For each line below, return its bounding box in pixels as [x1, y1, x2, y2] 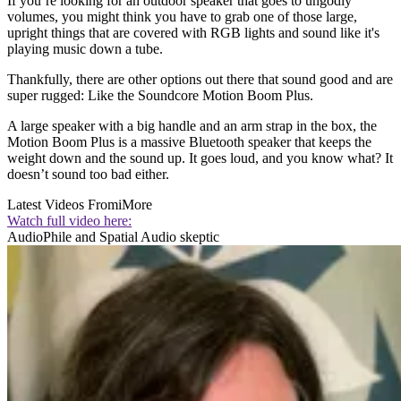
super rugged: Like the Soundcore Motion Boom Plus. [7, 88, 313, 104]
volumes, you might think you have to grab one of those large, [7, 9, 357, 25]
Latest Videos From [7, 197, 118, 213]
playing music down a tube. [7, 41, 163, 57]
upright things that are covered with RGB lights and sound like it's [7, 25, 380, 41]
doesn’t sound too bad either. [7, 166, 169, 183]
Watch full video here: [7, 213, 132, 229]
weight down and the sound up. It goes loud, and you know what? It [7, 150, 393, 166]
